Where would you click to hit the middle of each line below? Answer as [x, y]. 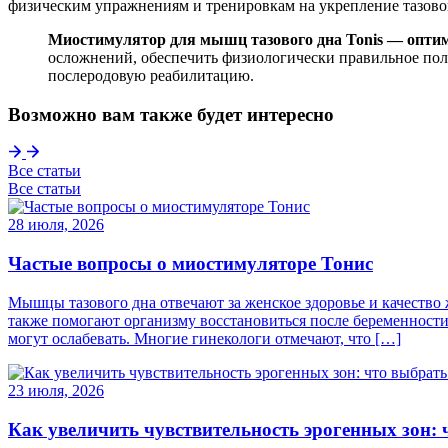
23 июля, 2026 [56, 390]
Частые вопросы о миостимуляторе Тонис [190, 264]
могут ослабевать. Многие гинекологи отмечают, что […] [204, 338]
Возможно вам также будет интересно [171, 114]
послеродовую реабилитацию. [151, 75]
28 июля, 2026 [56, 225]
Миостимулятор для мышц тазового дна [197, 39]
